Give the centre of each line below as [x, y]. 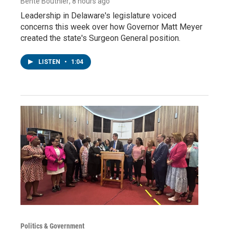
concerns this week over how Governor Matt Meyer [111, 27]
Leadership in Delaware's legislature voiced [98, 16]
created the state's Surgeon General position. [100, 38]
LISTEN [50, 62]
